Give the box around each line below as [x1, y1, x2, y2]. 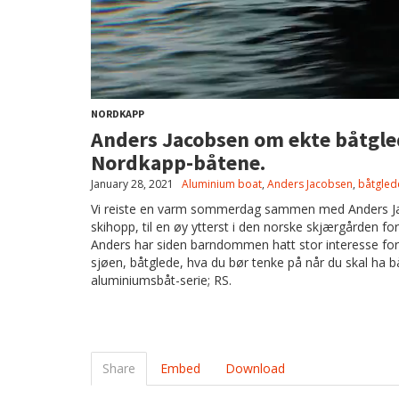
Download [225, 359, 285, 377]
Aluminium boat [182, 175, 262, 191]
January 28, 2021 [91, 175, 174, 191]
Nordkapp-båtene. [91, 148, 265, 176]
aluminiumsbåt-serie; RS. [91, 271, 235, 289]
